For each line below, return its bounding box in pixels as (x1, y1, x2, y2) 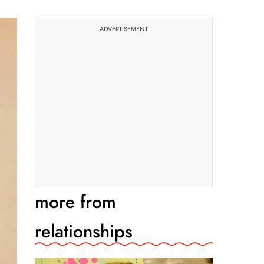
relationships (35, 219, 133, 244)
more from (35, 189, 116, 214)
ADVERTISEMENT (100, 24, 148, 34)
